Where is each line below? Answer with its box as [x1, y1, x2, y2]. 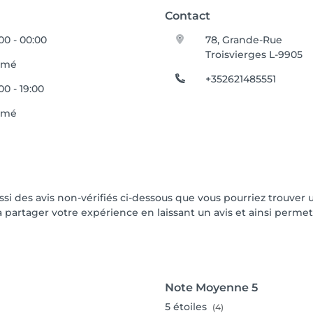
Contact [165, 9, 210, 22]
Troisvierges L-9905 [205, 48, 303, 61]
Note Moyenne [165, 281, 249, 294]
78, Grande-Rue [205, 34, 283, 46]
